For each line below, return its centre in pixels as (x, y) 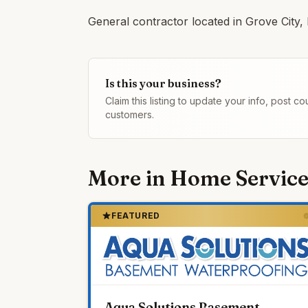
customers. (130, 114)
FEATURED (136, 216)
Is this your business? (163, 83)
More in (129, 178)
